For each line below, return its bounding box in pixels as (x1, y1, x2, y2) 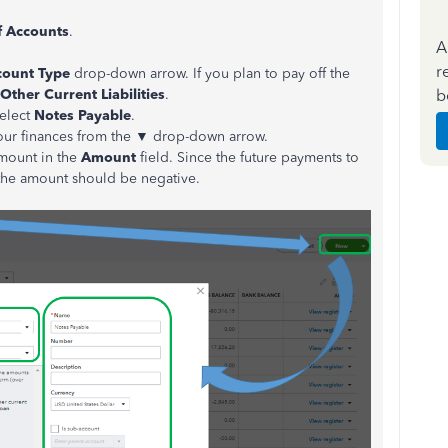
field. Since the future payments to (136, 149, 359, 166)
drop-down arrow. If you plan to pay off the (70, 65, 350, 82)
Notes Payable (34, 107, 131, 124)
